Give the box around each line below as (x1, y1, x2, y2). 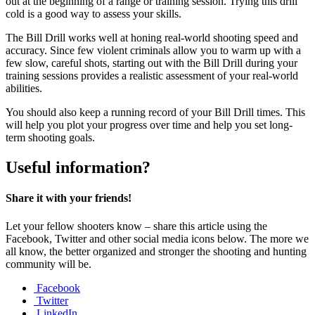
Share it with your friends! (6, 192, 131, 205)
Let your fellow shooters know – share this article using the (6, 219, 267, 232)
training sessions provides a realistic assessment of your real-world (6, 70, 298, 82)
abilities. (6, 82, 45, 95)
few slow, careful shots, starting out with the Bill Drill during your (6, 57, 297, 70)
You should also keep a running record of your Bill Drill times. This (6, 106, 305, 119)
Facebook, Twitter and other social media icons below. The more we (6, 232, 309, 245)
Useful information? (6, 158, 150, 177)
